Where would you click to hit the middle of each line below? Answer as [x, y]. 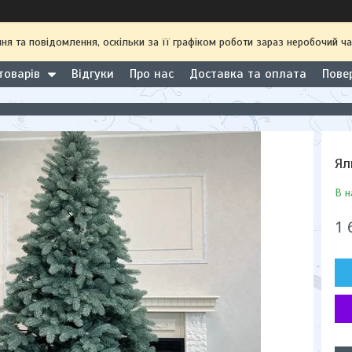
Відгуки [93, 74]
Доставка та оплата [248, 74]
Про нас [152, 74]
